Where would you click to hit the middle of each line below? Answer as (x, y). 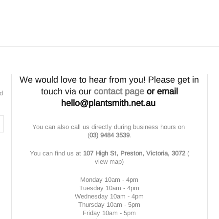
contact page (119, 91)
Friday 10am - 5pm (109, 213)
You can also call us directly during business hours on (108, 127)
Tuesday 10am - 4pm (109, 188)
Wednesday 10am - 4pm (109, 196)
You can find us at (56, 153)
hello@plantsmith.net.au (108, 103)
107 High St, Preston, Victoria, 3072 (134, 153)
